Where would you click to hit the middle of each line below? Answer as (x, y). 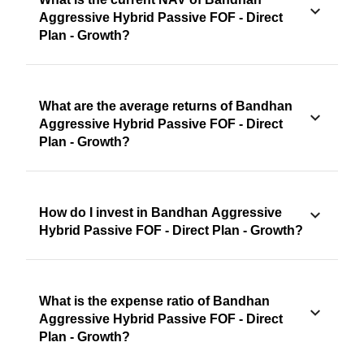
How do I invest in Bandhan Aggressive (160, 213)
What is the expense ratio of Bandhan (154, 301)
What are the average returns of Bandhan (166, 106)
